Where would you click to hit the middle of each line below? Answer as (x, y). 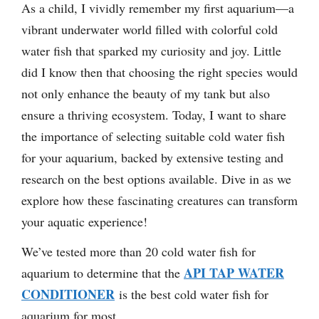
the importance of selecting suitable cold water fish (153, 136)
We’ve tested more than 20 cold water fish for (138, 252)
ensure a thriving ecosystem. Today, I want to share (154, 114)
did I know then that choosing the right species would (159, 72)
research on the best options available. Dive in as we (156, 178)
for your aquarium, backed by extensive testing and (152, 157)
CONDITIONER (68, 294)
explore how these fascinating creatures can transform (159, 200)
